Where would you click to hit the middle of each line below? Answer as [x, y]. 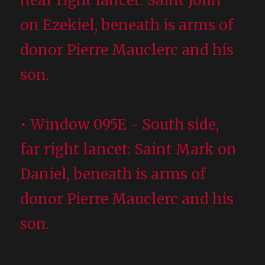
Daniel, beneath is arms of [113, 174]
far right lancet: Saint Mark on [129, 149]
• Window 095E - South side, [120, 124]
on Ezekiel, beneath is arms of [127, 25]
